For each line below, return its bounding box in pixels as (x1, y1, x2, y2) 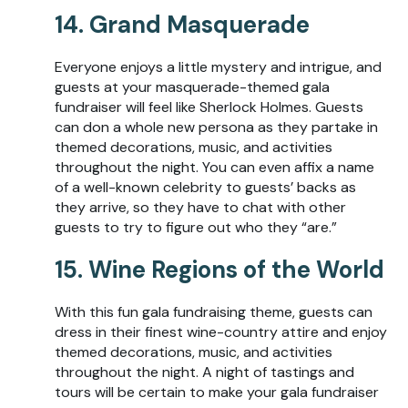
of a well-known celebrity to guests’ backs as (55, 178, 356, 198)
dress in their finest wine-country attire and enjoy (55, 322, 387, 342)
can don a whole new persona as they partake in (55, 117, 378, 138)
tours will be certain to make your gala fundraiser (55, 382, 379, 403)
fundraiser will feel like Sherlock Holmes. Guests (55, 97, 363, 117)
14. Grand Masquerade (55, 9, 310, 41)
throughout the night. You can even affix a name (55, 158, 374, 178)
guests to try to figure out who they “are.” (55, 218, 337, 238)
